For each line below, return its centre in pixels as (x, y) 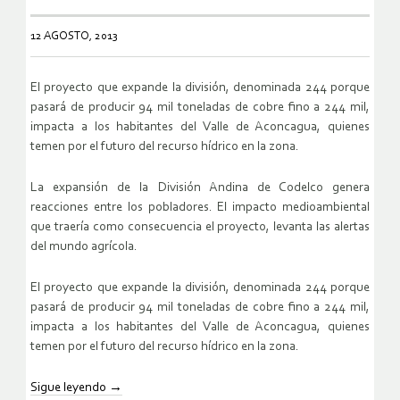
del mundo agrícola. (84, 246)
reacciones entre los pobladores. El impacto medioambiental (200, 207)
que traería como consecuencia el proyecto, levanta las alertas (200, 227)
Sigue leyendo (70, 387)
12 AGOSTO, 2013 (74, 36)
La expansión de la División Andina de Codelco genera (200, 187)
